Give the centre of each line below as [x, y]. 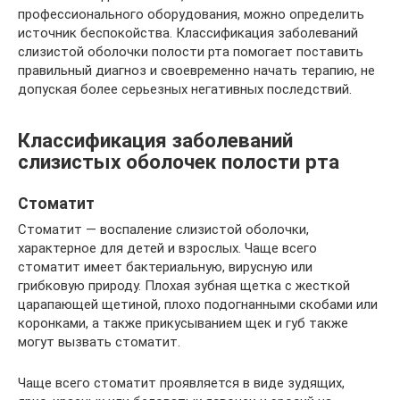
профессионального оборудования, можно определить [191, 14]
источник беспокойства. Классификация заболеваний [188, 33]
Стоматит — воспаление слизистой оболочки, [163, 229]
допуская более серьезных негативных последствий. [185, 89]
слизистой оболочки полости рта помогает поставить [191, 52]
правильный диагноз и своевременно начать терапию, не [196, 71]
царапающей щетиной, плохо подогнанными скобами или [198, 304]
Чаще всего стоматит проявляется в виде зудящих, [181, 383]
